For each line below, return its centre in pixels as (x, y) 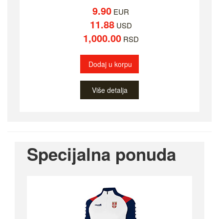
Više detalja (109, 90)
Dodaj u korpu (110, 64)
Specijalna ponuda (101, 154)
